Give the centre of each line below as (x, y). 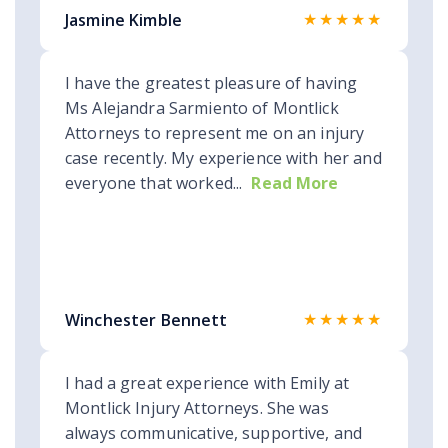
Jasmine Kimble (123, 20)
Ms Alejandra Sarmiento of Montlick (202, 108)
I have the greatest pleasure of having (211, 83)
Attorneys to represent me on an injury (215, 133)
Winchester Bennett (146, 320)
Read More (295, 183)
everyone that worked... (154, 183)
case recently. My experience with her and (223, 158)
